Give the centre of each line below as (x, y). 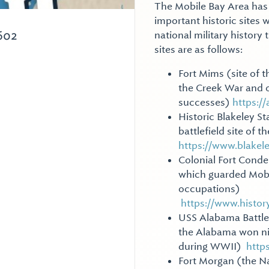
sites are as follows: (198, 50)
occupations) (209, 189)
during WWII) (212, 246)
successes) (205, 102)
